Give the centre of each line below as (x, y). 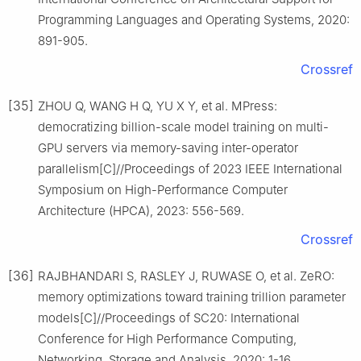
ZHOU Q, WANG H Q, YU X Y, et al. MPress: (158, 106)
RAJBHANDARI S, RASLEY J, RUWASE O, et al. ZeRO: (186, 276)
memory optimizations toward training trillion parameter (192, 297)
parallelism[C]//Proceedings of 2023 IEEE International (190, 168)
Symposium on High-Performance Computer (163, 189)
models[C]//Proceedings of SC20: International (169, 317)
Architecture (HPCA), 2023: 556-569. (141, 210)
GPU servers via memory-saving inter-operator (168, 147)
